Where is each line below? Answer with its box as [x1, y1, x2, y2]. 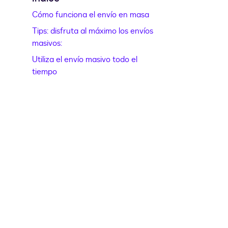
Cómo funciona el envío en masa [32, 9, 150, 21]
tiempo [32, 66, 58, 78]
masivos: [32, 38, 63, 49]
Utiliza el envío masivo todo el [32, 54, 138, 66]
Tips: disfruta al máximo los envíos [32, 25, 154, 37]
